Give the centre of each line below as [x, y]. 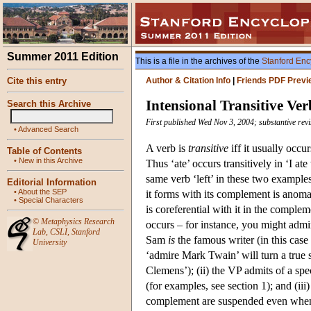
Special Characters [51, 200]
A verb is [167, 149]
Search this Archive [49, 104]
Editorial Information [52, 182]
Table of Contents [44, 151]
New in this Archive [51, 160]
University [50, 242]
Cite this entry [37, 81]
